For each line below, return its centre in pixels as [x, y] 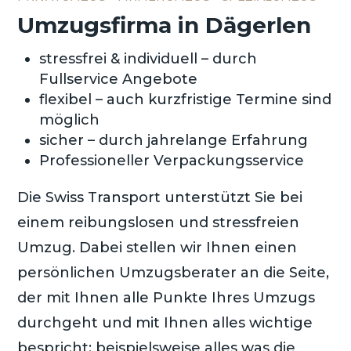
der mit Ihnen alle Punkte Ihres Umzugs [166, 297]
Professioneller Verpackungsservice [172, 160]
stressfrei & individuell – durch [148, 58]
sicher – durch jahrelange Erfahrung [174, 140]
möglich [70, 119]
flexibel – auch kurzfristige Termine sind [186, 99]
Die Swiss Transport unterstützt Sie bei [160, 197]
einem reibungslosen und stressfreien [159, 222]
